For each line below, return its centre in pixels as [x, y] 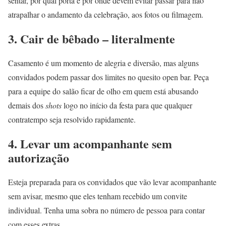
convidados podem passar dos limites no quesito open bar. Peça [108, 77]
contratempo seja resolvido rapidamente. [72, 119]
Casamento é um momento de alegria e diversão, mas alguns [103, 63]
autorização [39, 157]
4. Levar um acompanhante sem [90, 143]
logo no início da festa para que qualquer [127, 105]
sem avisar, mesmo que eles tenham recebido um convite [98, 196]
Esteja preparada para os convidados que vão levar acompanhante [112, 182]
